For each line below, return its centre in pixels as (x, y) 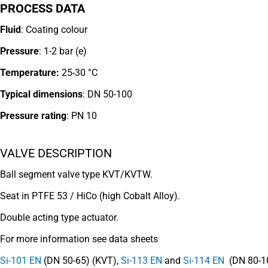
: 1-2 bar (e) (63, 51)
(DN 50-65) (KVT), (81, 260)
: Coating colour (54, 30)
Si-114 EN (204, 260)
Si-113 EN (141, 260)
